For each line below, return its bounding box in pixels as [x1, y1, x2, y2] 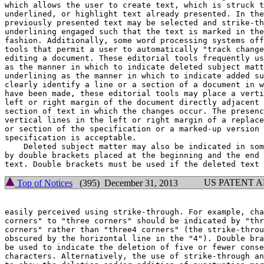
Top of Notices [15, 178, 72, 188]
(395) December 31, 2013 [72, 178, 178, 188]
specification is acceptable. [5, 133, 137, 142]
